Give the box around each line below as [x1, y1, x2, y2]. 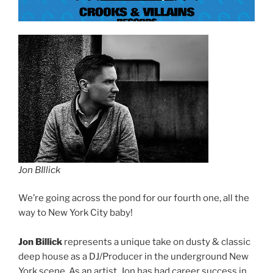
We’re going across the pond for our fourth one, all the [18, 193, 249, 204]
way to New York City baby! [18, 207, 133, 219]
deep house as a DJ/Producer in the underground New [18, 251, 249, 263]
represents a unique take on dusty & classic [62, 236, 250, 248]
